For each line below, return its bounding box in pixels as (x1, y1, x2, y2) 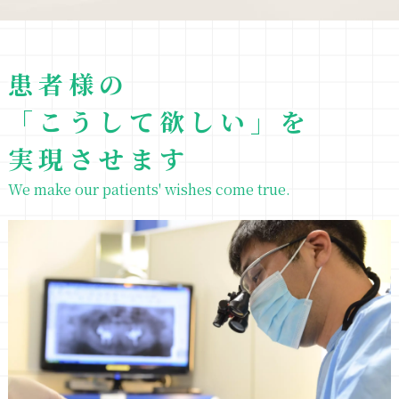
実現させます (7, 141, 190, 176)
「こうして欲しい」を (7, 103, 311, 139)
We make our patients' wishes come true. (7, 179, 290, 199)
